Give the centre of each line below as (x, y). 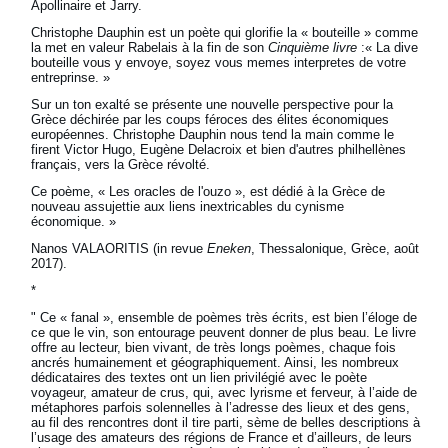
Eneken (229, 249)
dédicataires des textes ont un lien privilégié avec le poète (199, 378)
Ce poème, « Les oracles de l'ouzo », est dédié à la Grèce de (208, 192)
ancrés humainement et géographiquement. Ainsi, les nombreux (215, 363)
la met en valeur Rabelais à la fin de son (150, 48)
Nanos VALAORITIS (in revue (119, 249)
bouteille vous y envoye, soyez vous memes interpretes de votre (219, 63)
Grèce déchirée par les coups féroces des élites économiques (210, 120)
